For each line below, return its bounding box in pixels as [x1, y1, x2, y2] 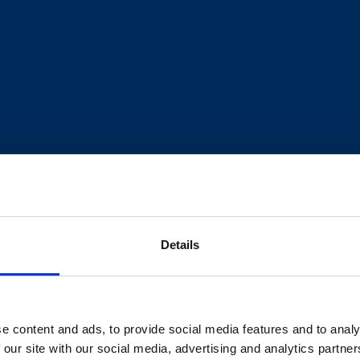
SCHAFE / [11, 272, 122, 304]
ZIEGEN [23, 308, 109, 339]
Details [160, 237, 200, 252]
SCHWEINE [231, 272, 356, 304]
